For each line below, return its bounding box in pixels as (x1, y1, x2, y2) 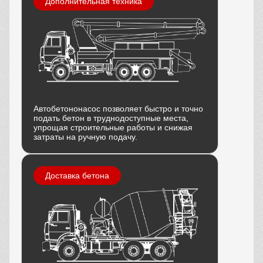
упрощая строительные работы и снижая (33, 122, 193, 132)
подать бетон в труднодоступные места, (33, 113, 188, 123)
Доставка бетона (45, 170, 109, 180)
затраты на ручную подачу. (33, 131, 137, 141)
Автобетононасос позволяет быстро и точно (33, 103, 203, 113)
